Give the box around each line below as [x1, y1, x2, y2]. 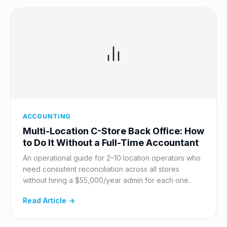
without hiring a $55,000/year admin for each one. [23, 176, 190, 184]
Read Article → [23, 196, 75, 205]
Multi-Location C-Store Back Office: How [23, 126, 204, 136]
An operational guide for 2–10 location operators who [23, 154, 201, 162]
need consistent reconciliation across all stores [23, 165, 179, 173]
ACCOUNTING [23, 112, 71, 120]
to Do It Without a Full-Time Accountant [23, 137, 199, 148]
